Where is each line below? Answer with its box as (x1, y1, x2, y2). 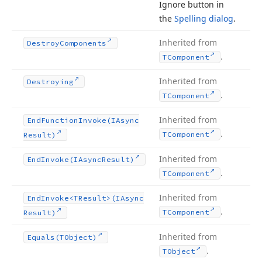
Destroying (27, 77, 74, 86)
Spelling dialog (174, 13, 233, 24)
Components (60, 39, 106, 47)
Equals (27, 233, 55, 242)
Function (41, 116, 78, 125)
